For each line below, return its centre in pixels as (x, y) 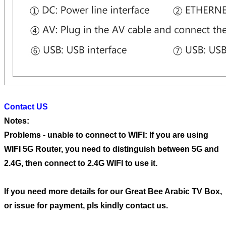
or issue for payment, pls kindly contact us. (86, 205)
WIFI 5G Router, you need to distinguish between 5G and (111, 149)
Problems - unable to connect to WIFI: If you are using (106, 135)
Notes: (17, 121)
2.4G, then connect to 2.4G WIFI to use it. (81, 163)
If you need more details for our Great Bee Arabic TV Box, (113, 191)
